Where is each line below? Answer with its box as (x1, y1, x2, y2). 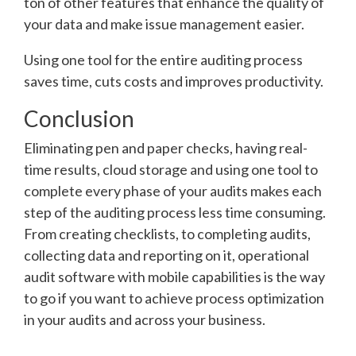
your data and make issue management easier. (24, 15, 304, 33)
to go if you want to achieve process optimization (24, 289, 324, 308)
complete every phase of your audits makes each (24, 182, 322, 200)
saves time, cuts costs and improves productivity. (24, 72, 323, 91)
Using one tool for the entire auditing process (24, 51, 303, 69)
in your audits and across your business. (24, 311, 265, 329)
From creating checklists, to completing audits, (24, 225, 311, 243)
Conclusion (24, 105, 134, 133)
